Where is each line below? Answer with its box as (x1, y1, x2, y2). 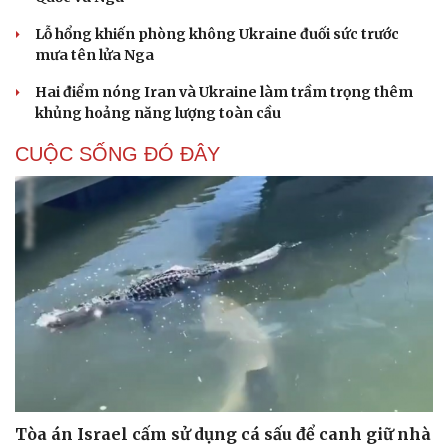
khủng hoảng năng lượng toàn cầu (35, 104, 281, 123)
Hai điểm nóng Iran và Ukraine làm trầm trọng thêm (35, 83, 413, 102)
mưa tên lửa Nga (35, 46, 154, 65)
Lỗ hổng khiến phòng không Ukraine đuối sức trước (35, 25, 399, 44)
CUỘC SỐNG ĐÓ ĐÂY (15, 143, 220, 166)
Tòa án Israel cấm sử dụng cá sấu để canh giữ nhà (15, 423, 431, 444)
